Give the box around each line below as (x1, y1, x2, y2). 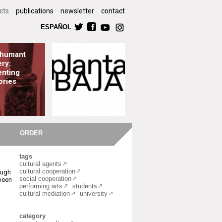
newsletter (60, 7, 94, 15)
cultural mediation (19, 190, 70, 197)
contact (101, 7, 125, 15)
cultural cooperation (19, 167, 75, 175)
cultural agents (19, 160, 61, 167)
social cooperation (19, 175, 71, 182)
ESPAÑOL (41, 23, 71, 31)
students (72, 182, 97, 190)
